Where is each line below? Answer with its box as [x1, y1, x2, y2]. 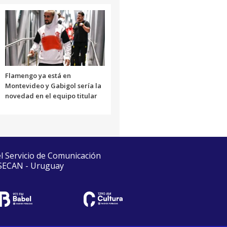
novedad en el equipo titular [5, 91, 97, 100]
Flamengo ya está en [5, 70, 71, 80]
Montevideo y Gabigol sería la [5, 81, 101, 90]
